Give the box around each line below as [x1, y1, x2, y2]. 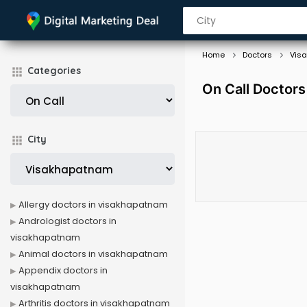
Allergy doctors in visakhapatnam [19, 198, 168, 211]
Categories [27, 64, 81, 77]
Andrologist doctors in [19, 214, 116, 228]
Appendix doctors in [19, 264, 108, 277]
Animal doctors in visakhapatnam [19, 247, 168, 260]
